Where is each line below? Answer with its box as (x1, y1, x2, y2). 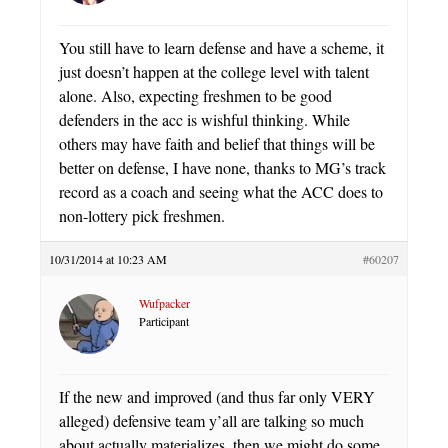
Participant (139, 312, 189, 329)
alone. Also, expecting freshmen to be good (59, 84, 332, 106)
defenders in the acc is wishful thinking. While (59, 108, 350, 130)
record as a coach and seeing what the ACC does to (59, 180, 383, 202)
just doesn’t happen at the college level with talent (59, 60, 369, 82)
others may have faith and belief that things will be (59, 132, 375, 154)
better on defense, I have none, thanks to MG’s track (59, 156, 386, 178)
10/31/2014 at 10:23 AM (49, 250, 167, 267)
